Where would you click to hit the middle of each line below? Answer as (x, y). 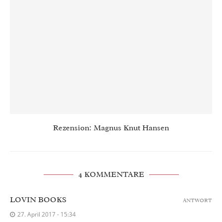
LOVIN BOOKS (38, 200)
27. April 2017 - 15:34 (47, 215)
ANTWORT (197, 200)
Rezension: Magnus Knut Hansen (111, 128)
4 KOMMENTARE (111, 175)
